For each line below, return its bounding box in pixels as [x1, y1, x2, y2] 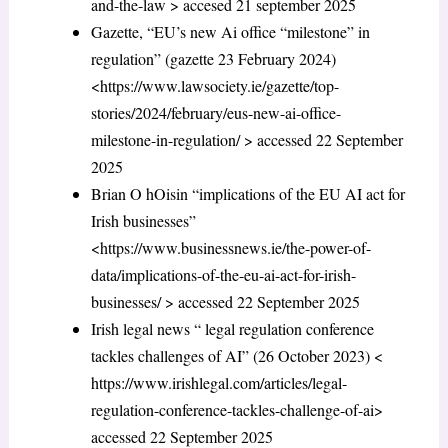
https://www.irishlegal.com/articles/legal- [90, 371, 347, 393]
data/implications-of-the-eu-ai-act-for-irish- [90, 263, 356, 285]
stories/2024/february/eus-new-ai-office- [90, 101, 341, 123]
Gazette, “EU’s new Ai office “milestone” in [90, 20, 370, 42]
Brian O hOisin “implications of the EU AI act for [90, 182, 405, 204]
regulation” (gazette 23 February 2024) [90, 47, 336, 69]
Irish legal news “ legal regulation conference [90, 317, 374, 339]
